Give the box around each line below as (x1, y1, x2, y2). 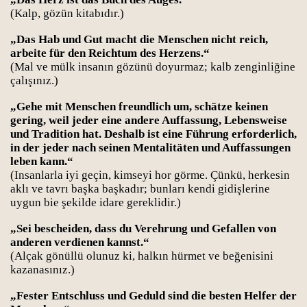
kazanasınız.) (10, 263, 75, 276)
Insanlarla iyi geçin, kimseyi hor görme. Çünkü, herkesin (14, 169, 290, 182)
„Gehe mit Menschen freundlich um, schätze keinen (10, 100, 268, 113)
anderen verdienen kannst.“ (10, 236, 149, 249)
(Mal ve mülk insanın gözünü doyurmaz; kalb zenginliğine (10, 60, 295, 73)
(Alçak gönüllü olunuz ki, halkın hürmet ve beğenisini (10, 249, 273, 262)
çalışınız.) (10, 74, 58, 87)
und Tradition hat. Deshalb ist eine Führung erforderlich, (10, 127, 297, 140)
